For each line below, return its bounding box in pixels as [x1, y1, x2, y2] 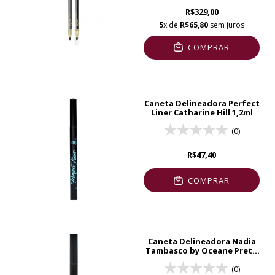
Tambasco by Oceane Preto [145, 245, 258, 257]
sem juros [208, 19, 244, 30]
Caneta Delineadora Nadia [147, 236, 256, 247]
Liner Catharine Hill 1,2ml [150, 107, 253, 118]
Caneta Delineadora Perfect [144, 98, 260, 109]
